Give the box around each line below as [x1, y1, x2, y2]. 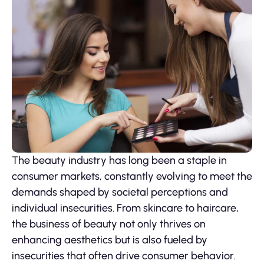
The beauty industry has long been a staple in [12, 154, 227, 167]
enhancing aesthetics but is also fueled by [12, 233, 207, 247]
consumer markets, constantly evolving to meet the [12, 170, 252, 183]
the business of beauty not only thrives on [12, 217, 206, 231]
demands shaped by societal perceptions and [12, 186, 228, 199]
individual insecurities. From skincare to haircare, [12, 202, 239, 215]
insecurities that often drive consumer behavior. [12, 249, 235, 263]
